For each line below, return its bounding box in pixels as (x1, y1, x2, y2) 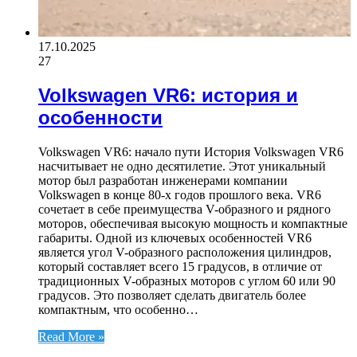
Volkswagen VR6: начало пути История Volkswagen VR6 (38, 144, 343, 159)
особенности (38, 107, 163, 129)
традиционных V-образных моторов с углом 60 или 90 (38, 273, 335, 288)
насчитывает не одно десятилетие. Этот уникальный (38, 159, 326, 173)
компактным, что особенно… (38, 302, 198, 316)
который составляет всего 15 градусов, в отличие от (38, 259, 322, 273)
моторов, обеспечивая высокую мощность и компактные (38, 216, 347, 230)
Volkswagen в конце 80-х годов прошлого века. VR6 (38, 187, 321, 202)
